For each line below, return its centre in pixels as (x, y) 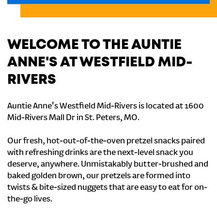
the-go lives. (30, 200)
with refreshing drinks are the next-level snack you (100, 153)
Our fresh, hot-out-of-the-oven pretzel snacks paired (106, 141)
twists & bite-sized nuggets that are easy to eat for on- (107, 188)
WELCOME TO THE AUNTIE (94, 45)
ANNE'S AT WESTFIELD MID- (100, 63)
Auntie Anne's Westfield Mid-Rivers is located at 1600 (106, 107)
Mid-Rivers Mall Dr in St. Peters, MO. (73, 118)
